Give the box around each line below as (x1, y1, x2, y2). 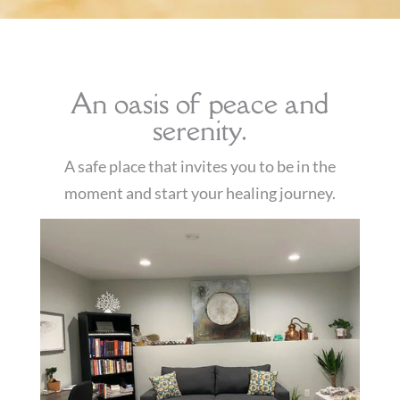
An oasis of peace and (71, 85, 329, 122)
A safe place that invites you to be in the (63, 156, 336, 177)
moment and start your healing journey (63, 183, 332, 204)
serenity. (152, 112, 247, 149)
